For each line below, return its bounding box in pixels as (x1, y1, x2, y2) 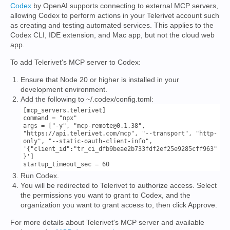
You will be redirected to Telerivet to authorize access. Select (21, 181, 217, 189)
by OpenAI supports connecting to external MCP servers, (31, 2, 218, 10)
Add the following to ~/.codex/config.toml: (21, 95, 154, 103)
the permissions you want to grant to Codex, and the (21, 191, 190, 199)
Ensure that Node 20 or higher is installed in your (21, 75, 179, 84)
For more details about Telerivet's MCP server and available (10, 218, 204, 226)
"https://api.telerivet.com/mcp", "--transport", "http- (23, 130, 217, 137)
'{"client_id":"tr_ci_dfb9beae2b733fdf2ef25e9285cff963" (23, 145, 217, 152)
